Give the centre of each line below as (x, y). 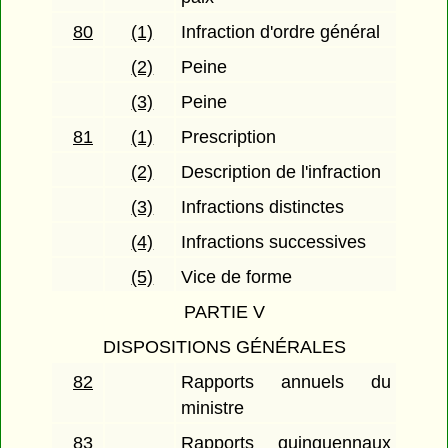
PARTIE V (224, 312)
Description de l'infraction (281, 172)
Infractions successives (274, 242)
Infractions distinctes (263, 207)
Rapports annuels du (286, 382)
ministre (213, 408)
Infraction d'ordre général (281, 32)
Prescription (229, 137)
